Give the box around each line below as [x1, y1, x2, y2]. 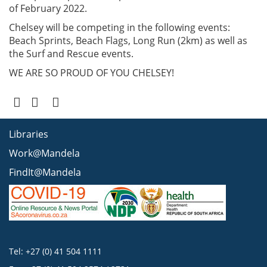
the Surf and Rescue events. [9, 46, 133, 60]
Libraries [9, 127, 48, 141]
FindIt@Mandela [9, 165, 81, 179]
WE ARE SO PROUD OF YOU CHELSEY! [9, 66, 174, 79]
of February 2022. [9, 1, 87, 15]
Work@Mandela [9, 146, 80, 160]
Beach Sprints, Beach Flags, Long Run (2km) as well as [9, 33, 247, 47]
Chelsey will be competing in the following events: [9, 20, 230, 34]
